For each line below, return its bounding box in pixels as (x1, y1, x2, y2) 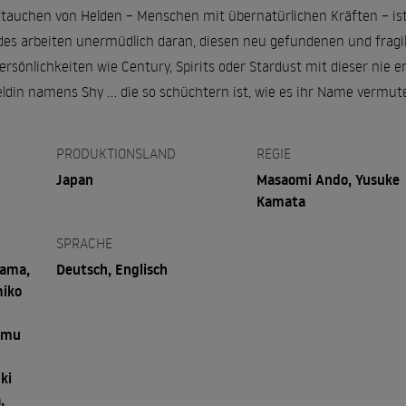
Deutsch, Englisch (55, 258, 168, 279)
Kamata (256, 190, 306, 211)
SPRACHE (55, 233, 112, 252)
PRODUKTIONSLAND (55, 143, 176, 162)
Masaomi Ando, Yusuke (256, 169, 401, 189)
